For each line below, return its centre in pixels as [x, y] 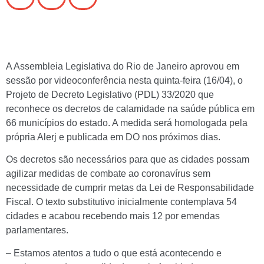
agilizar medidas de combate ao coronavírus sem [108, 174]
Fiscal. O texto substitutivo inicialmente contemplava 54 [121, 202]
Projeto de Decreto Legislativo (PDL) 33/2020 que [110, 95]
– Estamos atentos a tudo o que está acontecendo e [114, 253]
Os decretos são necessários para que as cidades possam [128, 160]
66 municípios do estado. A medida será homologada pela [127, 123]
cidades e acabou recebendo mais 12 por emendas [113, 216]
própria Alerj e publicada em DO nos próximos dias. [113, 137]
